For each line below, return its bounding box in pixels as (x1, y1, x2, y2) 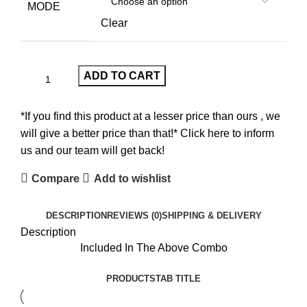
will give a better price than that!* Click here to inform (21, 127, 274, 140)
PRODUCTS (106, 273, 156, 284)
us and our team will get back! (21, 145, 164, 157)
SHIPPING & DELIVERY (161, 210, 262, 221)
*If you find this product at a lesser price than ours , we (21, 110, 280, 123)
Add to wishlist (93, 172, 171, 184)
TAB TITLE (156, 273, 201, 284)
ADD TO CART (84, 70, 160, 82)
